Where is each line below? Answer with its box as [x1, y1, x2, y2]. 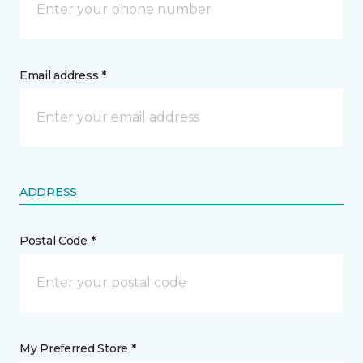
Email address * [19, 68, 106, 83]
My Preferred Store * [19, 341, 136, 357]
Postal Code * [19, 233, 96, 249]
